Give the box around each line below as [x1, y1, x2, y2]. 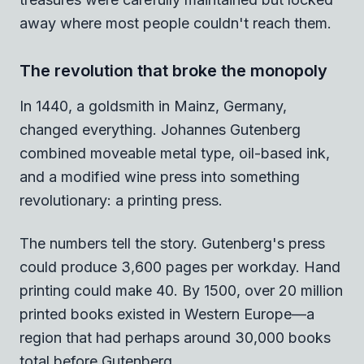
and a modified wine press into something [19, 167, 300, 185]
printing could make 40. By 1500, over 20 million [19, 281, 343, 299]
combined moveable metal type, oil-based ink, [19, 144, 330, 162]
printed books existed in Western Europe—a [19, 305, 314, 323]
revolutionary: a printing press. [19, 191, 223, 209]
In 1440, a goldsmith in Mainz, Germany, [19, 97, 287, 115]
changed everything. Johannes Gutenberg [19, 120, 301, 138]
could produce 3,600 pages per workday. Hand [19, 258, 340, 275]
